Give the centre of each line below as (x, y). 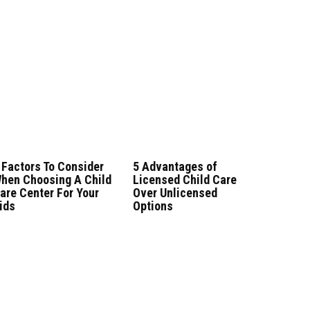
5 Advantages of (175, 166)
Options (153, 206)
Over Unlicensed (175, 192)
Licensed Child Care (184, 179)
